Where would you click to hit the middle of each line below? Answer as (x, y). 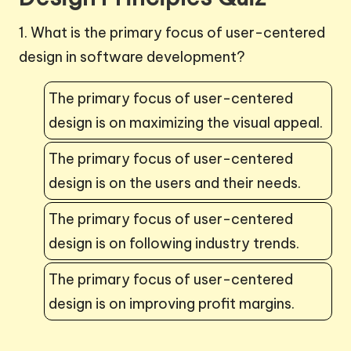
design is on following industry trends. (174, 243)
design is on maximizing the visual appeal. (186, 122)
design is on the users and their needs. (175, 183)
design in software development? (132, 56)
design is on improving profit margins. (172, 303)
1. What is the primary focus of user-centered (172, 32)
